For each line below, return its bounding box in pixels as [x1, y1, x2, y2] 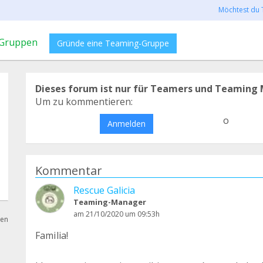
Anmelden [107, 118, 146, 129]
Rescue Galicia [73, 184, 135, 197]
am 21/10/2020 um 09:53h [73, 209, 160, 219]
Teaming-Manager [73, 197, 146, 207]
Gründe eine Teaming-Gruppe [57, 38, 169, 49]
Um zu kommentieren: [35, 95, 133, 108]
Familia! [35, 229, 69, 242]
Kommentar [35, 163, 102, 178]
